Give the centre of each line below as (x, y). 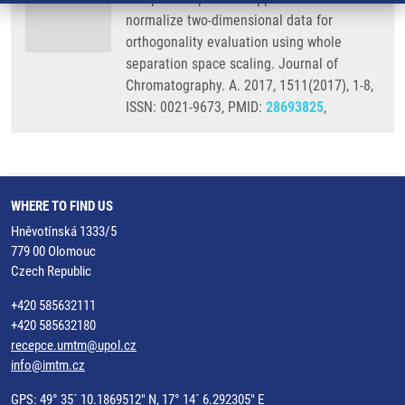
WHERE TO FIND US (62, 206)
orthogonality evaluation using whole (234, 42)
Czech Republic (51, 271)
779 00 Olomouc (53, 251)
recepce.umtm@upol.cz (74, 345)
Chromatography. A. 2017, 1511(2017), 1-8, (250, 85)
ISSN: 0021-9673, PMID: (196, 107)
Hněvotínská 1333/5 (64, 231)
